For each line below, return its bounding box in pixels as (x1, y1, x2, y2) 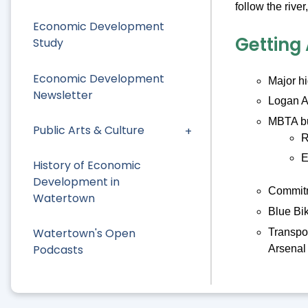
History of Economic (33, 157, 141, 173)
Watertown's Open (33, 225, 135, 242)
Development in (33, 173, 120, 190)
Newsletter (33, 87, 93, 103)
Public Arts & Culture (33, 122, 144, 138)
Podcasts (33, 242, 83, 258)
